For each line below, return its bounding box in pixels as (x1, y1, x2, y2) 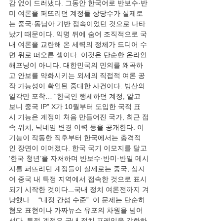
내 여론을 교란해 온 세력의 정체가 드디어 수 (9, 40, 147, 48)
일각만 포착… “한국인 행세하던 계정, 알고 (9, 92, 143, 100)
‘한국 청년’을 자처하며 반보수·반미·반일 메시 (9, 154, 149, 162)
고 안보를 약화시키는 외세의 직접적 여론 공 (9, 72, 145, 79)
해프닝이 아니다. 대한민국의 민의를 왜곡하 (9, 61, 143, 69)
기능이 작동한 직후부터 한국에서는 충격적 (9, 134, 141, 142)
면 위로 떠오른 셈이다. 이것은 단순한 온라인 (9, 51, 149, 59)
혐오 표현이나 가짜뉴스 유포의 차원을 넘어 (9, 206, 143, 214)
